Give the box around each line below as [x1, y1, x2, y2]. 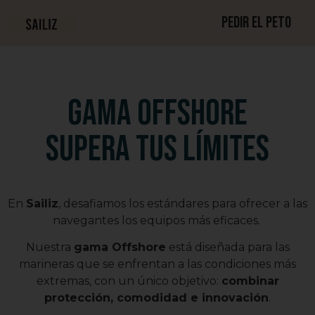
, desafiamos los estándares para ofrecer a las [58, 197, 307, 210]
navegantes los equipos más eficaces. [52, 214, 263, 227]
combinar [221, 274, 279, 288]
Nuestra [25, 240, 74, 255]
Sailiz [26, 197, 58, 210]
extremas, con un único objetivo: [36, 274, 221, 288]
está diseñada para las [165, 240, 290, 255]
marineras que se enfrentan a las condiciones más [19, 257, 296, 271]
